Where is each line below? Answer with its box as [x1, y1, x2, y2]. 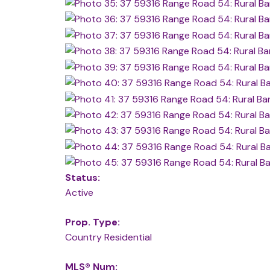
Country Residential [64, 231, 152, 244]
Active [64, 186, 93, 199]
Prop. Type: [64, 216, 120, 229]
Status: [64, 171, 100, 184]
